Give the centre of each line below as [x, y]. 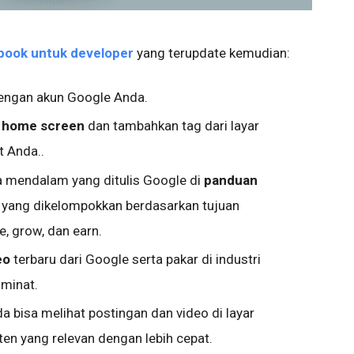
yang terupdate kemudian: [213, 53]
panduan [231, 180]
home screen [45, 126]
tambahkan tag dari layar [186, 126]
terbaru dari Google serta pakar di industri [136, 259]
